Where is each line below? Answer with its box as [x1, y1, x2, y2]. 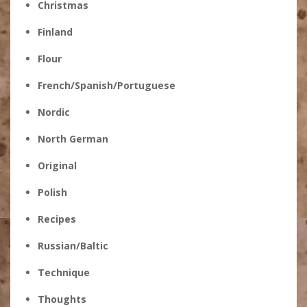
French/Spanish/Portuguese [38, 79, 175, 92]
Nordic [38, 106, 70, 119]
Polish [38, 186, 67, 199]
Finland [38, 25, 73, 38]
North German [38, 132, 108, 145]
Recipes [38, 212, 76, 225]
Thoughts [38, 293, 86, 306]
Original [38, 159, 77, 172]
